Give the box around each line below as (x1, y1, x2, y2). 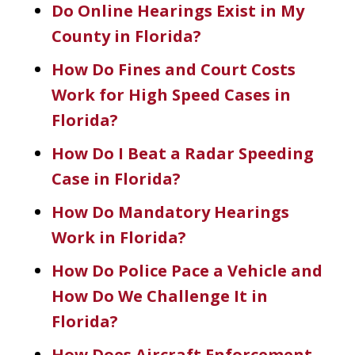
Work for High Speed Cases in (52, 83, 291, 105)
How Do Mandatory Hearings (52, 200, 289, 223)
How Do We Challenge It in (52, 284, 268, 307)
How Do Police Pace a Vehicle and (52, 259, 323, 281)
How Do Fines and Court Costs (52, 58, 296, 80)
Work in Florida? (52, 226, 186, 248)
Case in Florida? (52, 167, 181, 189)
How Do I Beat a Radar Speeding (52, 142, 314, 164)
